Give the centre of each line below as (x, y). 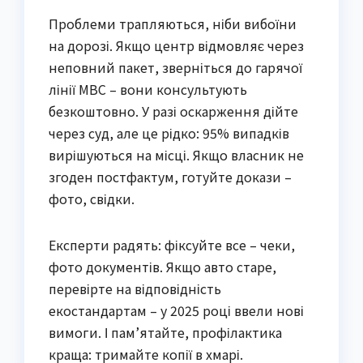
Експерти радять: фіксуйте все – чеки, (172, 244)
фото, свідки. (92, 198)
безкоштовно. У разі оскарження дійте (173, 111)
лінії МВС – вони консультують (148, 89)
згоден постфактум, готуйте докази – (170, 176)
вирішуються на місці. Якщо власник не (176, 154)
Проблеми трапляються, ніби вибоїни (173, 23)
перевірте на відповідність (135, 288)
